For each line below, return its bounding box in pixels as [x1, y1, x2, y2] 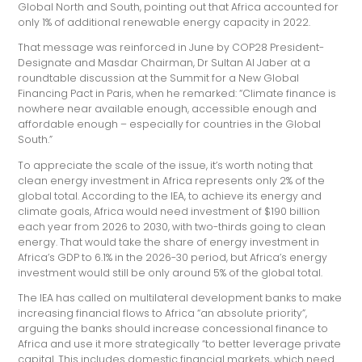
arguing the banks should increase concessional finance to [18, 321, 329, 335]
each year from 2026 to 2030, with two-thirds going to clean [18, 219, 326, 234]
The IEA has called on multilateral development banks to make [18, 290, 343, 305]
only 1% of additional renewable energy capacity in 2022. [18, 15, 311, 29]
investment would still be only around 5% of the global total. [18, 265, 323, 280]
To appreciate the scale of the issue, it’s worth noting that [18, 158, 314, 172]
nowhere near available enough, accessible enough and [18, 102, 318, 116]
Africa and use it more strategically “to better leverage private [18, 336, 342, 351]
